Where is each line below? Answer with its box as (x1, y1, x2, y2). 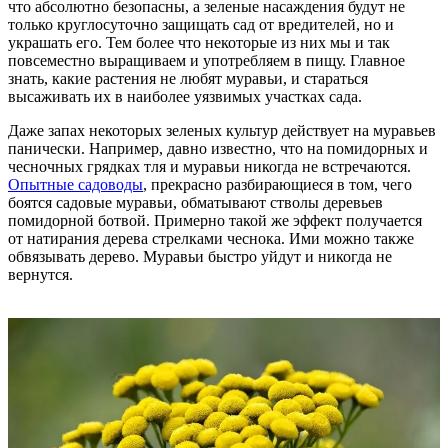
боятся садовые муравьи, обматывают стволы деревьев (8, 193, 383, 211)
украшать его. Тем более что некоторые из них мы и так (8, 33, 390, 51)
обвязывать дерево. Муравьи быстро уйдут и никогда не (8, 247, 392, 265)
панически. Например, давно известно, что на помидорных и (8, 139, 428, 157)
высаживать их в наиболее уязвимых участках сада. (8, 87, 362, 105)
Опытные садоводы (8, 175, 143, 193)
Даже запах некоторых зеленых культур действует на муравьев (8, 121, 436, 139)
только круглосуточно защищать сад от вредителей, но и (8, 15, 394, 33)
